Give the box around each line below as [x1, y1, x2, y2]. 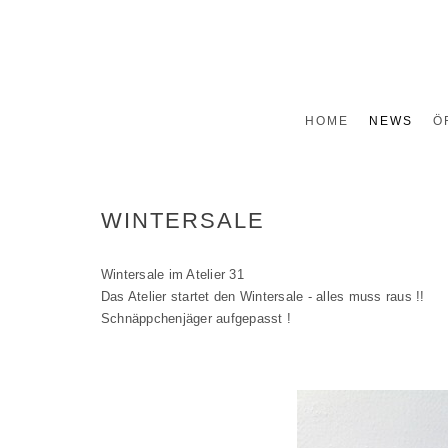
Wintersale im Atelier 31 [100, 267, 244, 282]
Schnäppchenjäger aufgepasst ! [100, 311, 292, 326]
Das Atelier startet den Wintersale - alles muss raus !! [100, 289, 425, 304]
